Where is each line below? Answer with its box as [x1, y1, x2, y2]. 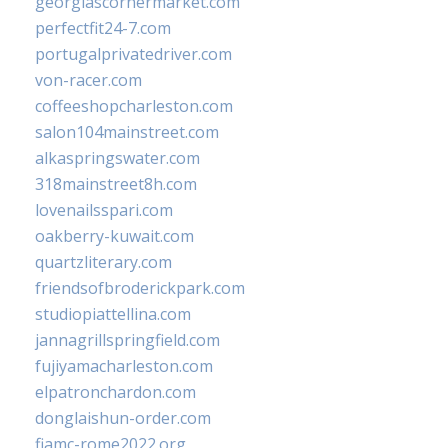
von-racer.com [35, 69, 142, 92]
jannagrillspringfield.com [35, 329, 220, 352]
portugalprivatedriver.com [35, 43, 232, 66]
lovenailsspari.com [35, 199, 173, 222]
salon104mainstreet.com [35, 121, 219, 144]
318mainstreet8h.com [35, 173, 197, 196]
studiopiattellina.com [35, 303, 191, 326]
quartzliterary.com [35, 251, 172, 274]
